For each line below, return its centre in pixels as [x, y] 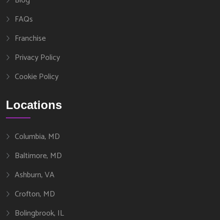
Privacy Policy [37, 58]
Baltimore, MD [38, 156]
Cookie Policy [37, 77]
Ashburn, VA [35, 175]
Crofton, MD [35, 194]
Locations [34, 105]
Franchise [30, 39]
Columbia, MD [37, 137]
